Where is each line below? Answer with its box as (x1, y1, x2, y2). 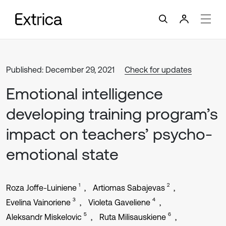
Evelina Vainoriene (6, 198, 71, 207)
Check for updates (125, 65, 192, 74)
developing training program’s (6, 104, 218, 123)
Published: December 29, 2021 (6, 65, 115, 74)
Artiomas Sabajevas (93, 183, 165, 192)
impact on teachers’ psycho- (6, 125, 212, 143)
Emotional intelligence (6, 84, 163, 103)
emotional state (6, 145, 119, 163)
